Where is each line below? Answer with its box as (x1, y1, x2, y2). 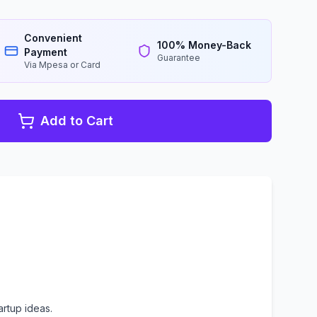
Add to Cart (40, 113, 113, 128)
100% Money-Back (157, 39, 252, 51)
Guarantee (157, 52, 201, 63)
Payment (23, 46, 67, 58)
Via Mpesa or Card (23, 59, 100, 70)
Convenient (23, 32, 82, 44)
